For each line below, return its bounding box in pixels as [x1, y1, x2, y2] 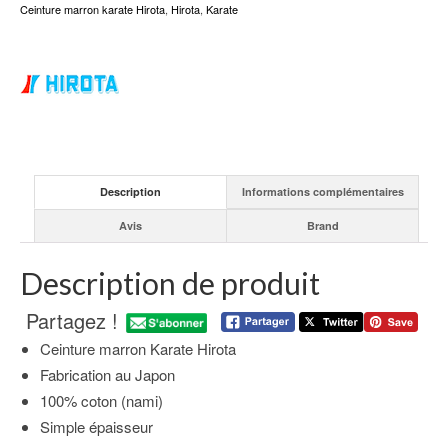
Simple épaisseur [40, 415, 153, 437]
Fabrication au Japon [40, 363, 175, 385]
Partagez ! [26, 305, 119, 335]
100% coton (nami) [40, 389, 163, 411]
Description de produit [20, 264, 320, 301]
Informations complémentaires [241, 184, 404, 200]
